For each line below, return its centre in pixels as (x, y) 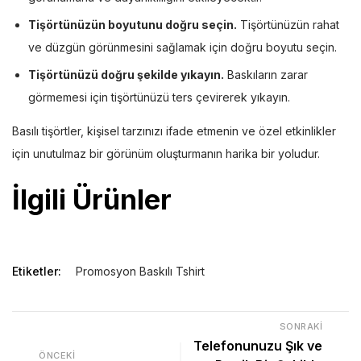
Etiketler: (37, 271)
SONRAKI (301, 326)
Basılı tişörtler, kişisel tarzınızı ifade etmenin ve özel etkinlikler (174, 131)
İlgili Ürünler (92, 199)
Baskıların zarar (266, 74)
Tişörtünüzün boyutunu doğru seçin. (133, 24)
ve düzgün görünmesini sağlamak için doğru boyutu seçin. (183, 47)
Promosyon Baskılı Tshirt (140, 271)
